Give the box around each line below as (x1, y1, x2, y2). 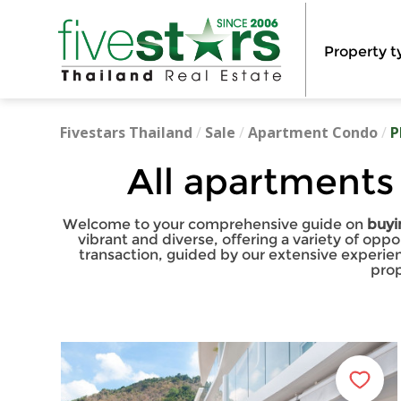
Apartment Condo (248, 123, 379, 142)
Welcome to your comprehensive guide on (62, 216, 367, 233)
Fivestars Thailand (60, 123, 193, 142)
